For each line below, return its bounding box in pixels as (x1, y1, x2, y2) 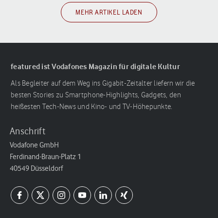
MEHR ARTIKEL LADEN (75, 8, 143, 16)
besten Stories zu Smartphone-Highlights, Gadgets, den (11, 91, 181, 99)
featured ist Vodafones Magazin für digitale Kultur (11, 61, 180, 71)
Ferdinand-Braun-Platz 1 (10, 152, 81, 162)
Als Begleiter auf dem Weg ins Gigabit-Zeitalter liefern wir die (11, 79, 195, 88)
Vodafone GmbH (10, 141, 59, 150)
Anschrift (10, 126, 45, 137)
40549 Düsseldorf (10, 164, 63, 173)
